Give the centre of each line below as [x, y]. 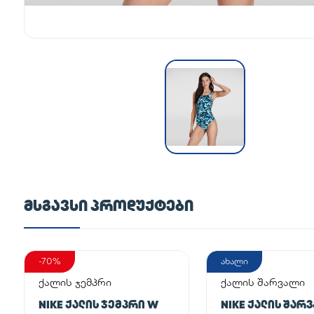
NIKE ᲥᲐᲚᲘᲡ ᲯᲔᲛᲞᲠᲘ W [98, 304]
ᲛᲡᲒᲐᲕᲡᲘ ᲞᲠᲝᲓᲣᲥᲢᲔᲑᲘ [109, 205]
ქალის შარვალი [263, 282]
